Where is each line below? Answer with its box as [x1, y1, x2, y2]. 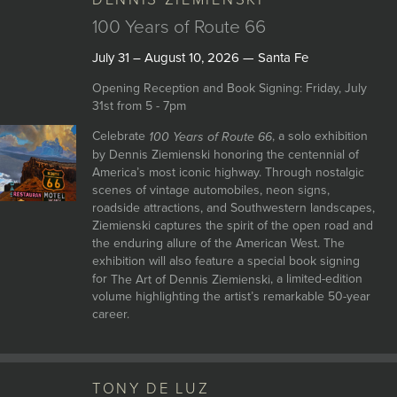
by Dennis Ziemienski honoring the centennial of [91, 146, 359, 162]
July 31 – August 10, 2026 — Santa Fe [91, 50, 308, 66]
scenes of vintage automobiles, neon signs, [91, 182, 330, 198]
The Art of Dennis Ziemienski [110, 271, 270, 287]
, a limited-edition [269, 270, 362, 286]
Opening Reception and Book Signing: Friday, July [91, 81, 367, 96]
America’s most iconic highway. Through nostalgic [91, 164, 364, 180]
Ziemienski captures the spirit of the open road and [91, 217, 373, 233]
